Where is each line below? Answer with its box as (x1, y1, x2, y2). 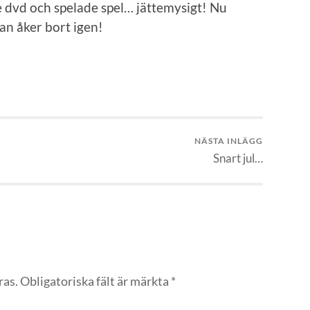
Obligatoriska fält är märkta (20, 273, 171, 289)
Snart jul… (213, 151, 263, 166)
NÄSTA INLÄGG (194, 136, 263, 147)
